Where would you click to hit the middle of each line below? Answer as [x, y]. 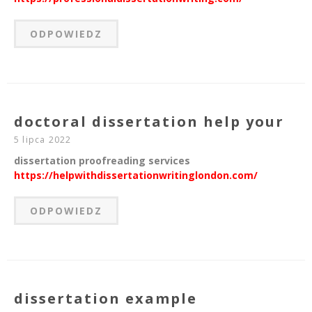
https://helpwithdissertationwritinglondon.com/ [136, 175]
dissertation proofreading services [102, 161]
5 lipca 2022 [43, 140]
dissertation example [106, 299]
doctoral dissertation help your [149, 122]
